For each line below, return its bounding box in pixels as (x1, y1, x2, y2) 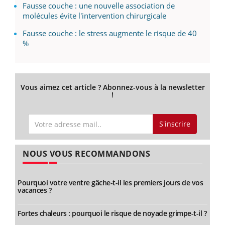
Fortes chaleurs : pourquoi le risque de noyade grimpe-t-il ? (18, 208, 206, 218)
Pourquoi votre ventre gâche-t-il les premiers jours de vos (18, 177, 203, 187)
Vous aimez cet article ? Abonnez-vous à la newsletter (20, 82, 205, 92)
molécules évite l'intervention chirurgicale (23, 11, 166, 21)
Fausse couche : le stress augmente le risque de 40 (23, 28, 197, 39)
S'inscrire (159, 119, 190, 129)
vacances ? (18, 185, 51, 195)
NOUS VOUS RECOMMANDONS (23, 148, 150, 159)
